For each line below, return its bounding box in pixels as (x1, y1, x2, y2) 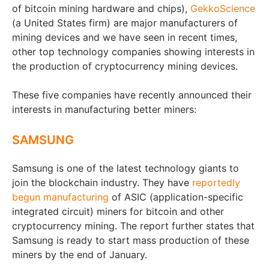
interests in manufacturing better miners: (12, 103, 196, 115)
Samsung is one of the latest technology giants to (12, 162, 239, 174)
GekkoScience (190, 2, 255, 14)
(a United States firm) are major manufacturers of (12, 17, 238, 29)
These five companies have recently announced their (12, 89, 252, 101)
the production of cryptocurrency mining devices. (12, 60, 238, 72)
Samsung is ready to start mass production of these (12, 234, 249, 246)
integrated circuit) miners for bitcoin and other (12, 205, 224, 217)
